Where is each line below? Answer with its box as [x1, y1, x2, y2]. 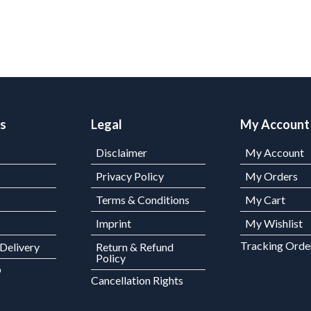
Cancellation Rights [91, 274, 184, 287]
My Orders [245, 169, 299, 183]
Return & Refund [96, 240, 174, 254]
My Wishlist [245, 217, 303, 230]
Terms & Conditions [96, 193, 190, 207]
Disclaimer [96, 146, 148, 160]
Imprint [96, 217, 132, 230]
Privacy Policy [96, 169, 165, 183]
